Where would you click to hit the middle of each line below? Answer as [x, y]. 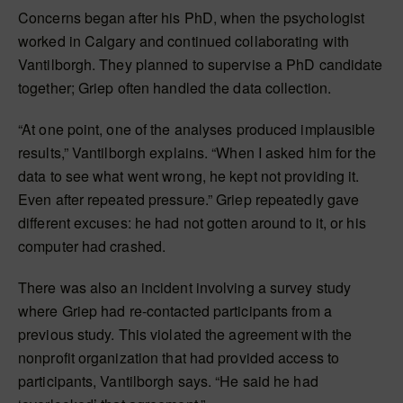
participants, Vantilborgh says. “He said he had [168, 381]
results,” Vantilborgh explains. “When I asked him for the [197, 153]
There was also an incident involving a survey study [185, 288]
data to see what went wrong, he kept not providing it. [189, 176]
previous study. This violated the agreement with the [185, 335]
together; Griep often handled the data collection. [175, 88]
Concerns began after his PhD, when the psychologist [192, 18]
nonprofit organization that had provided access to [179, 358]
